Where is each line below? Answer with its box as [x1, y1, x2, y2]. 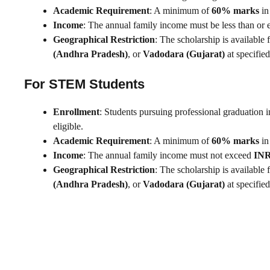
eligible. [53, 121, 83, 131]
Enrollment [53, 106, 99, 117]
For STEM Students [24, 76, 145, 92]
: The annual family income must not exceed [83, 149, 254, 160]
